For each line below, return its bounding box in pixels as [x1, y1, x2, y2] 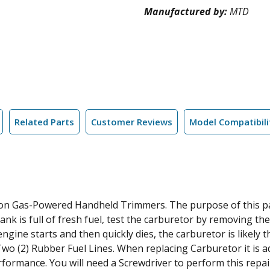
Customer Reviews [91, 116, 172, 128]
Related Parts [14, 116, 74, 128]
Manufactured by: [144, 5, 230, 18]
